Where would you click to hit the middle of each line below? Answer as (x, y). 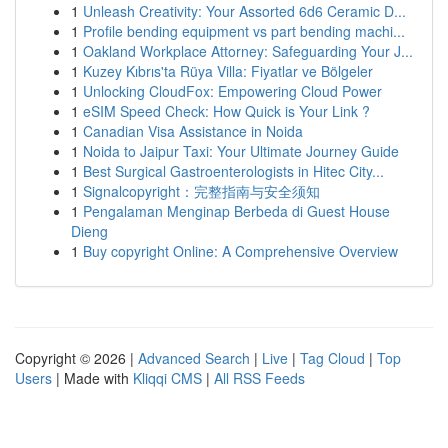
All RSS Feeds (259, 378)
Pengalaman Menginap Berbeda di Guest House (236, 211)
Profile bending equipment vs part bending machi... (244, 31)
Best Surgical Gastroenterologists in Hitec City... (233, 171)
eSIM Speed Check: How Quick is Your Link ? (226, 111)
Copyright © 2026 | (76, 358)
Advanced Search (194, 358)
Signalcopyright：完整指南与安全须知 (201, 191)
